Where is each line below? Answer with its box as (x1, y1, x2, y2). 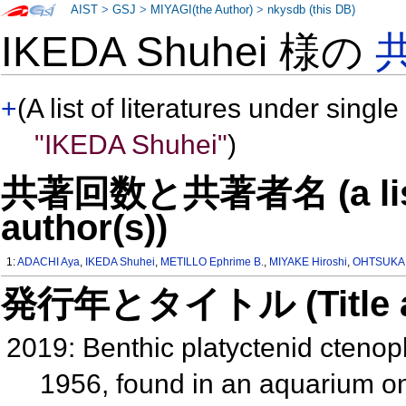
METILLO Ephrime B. (160, 256, 265, 269)
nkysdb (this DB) (267, 4, 356, 16)
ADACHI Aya (17, 256, 81, 269)
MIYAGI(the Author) (150, 4, 254, 16)
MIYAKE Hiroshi (269, 256, 348, 269)
